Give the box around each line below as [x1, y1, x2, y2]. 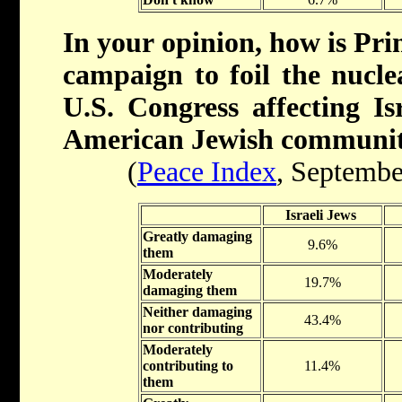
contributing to [142, 358, 233, 374]
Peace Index [137, 156, 276, 188]
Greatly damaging [142, 229, 252, 245]
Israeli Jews [284, 207, 356, 223]
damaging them [142, 283, 237, 299]
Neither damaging [142, 304, 252, 320]
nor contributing [142, 320, 243, 336]
